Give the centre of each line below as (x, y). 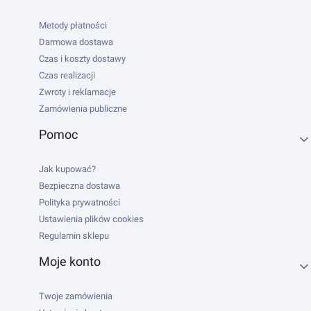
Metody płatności (73, 25)
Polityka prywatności (79, 202)
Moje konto (70, 261)
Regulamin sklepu (74, 236)
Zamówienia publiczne (83, 109)
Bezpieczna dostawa (79, 186)
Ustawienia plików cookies (91, 219)
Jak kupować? (67, 169)
